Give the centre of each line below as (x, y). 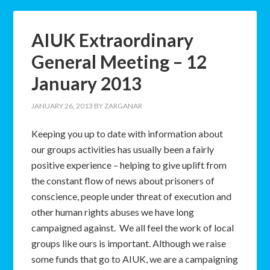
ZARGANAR (124, 106)
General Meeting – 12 (119, 61)
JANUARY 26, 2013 (62, 106)
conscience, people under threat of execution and (132, 196)
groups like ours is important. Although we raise (129, 243)
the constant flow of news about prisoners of (123, 181)
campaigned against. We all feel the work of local (133, 228)
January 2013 (87, 83)
